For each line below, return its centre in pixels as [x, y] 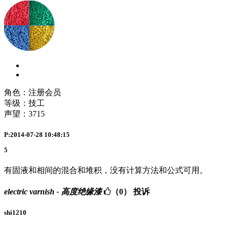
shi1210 [15, 213]
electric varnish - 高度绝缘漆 [53, 192]
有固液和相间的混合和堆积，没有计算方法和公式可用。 [106, 170]
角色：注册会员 [33, 93]
